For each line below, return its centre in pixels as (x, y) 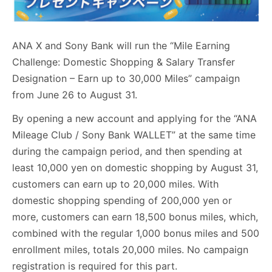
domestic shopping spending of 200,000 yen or (122, 201)
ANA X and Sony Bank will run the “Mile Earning (121, 46)
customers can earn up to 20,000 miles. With (115, 184)
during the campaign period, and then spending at (127, 151)
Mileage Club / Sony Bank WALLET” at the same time (134, 135)
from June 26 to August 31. (75, 95)
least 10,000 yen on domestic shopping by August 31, (135, 168)
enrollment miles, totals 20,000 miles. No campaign (130, 250)
